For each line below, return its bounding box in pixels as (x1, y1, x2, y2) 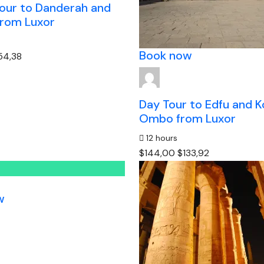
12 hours (143, 133, 177, 143)
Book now (138, 48, 192, 63)
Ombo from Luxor (138, 111, 236, 126)
